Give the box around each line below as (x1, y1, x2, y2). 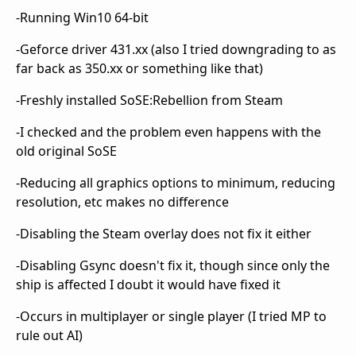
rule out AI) (16, 327, 83, 345)
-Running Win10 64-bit (16, 9, 149, 27)
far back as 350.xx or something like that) (16, 60, 263, 78)
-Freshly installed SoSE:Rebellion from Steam (16, 91, 283, 110)
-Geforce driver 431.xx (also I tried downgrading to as (16, 41, 336, 59)
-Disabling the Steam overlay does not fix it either (16, 225, 315, 243)
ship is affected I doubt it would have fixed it (16, 276, 281, 294)
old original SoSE (16, 142, 117, 161)
